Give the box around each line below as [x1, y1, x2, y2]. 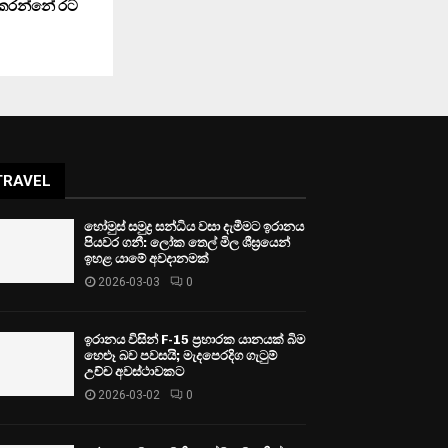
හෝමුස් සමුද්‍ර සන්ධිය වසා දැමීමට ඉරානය [84, 219, 305, 235]
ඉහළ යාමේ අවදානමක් [84, 251, 210, 267]
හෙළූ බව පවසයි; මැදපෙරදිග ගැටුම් [84, 348, 278, 364]
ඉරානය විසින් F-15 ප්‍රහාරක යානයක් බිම [84, 332, 306, 348]
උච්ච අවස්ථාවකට [84, 364, 185, 380]
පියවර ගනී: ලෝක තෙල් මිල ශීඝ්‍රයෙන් [84, 235, 291, 251]
